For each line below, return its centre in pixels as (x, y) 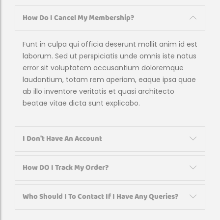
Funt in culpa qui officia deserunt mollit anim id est (110, 44)
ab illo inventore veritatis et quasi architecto (98, 91)
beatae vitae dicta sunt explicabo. (81, 103)
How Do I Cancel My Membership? (78, 18)
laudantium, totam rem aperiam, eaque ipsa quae (109, 80)
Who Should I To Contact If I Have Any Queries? (100, 197)
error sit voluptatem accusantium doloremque (103, 68)
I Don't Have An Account (62, 139)
